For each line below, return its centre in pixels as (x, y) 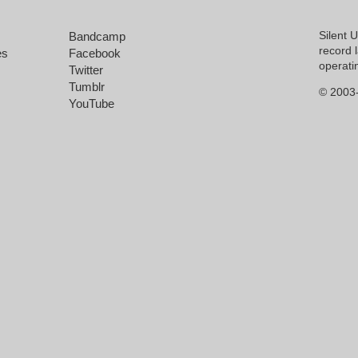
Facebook (95, 53)
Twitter (86, 70)
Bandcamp (97, 36)
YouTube (91, 103)
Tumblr (87, 87)
